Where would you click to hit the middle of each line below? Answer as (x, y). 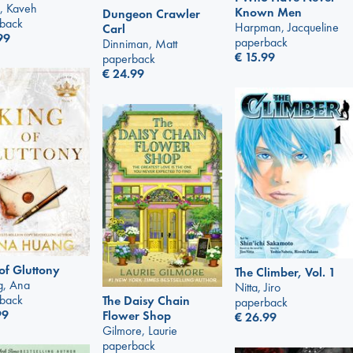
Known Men (268, 13)
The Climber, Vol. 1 (285, 273)
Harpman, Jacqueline (287, 28)
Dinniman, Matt (140, 44)
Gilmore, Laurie (140, 331)
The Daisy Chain (146, 301)
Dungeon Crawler (151, 14)
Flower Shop (137, 316)
